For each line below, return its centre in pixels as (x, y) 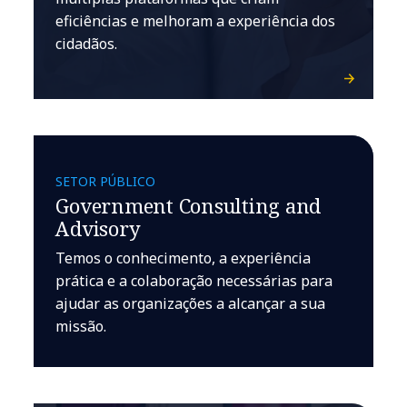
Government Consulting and (189, 205)
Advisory (98, 228)
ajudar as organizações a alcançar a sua (191, 303)
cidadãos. (87, 43)
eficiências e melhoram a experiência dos (196, 20)
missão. (81, 326)
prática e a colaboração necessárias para (194, 280)
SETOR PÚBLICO (106, 181)
